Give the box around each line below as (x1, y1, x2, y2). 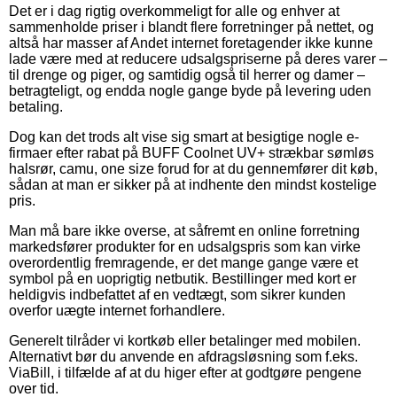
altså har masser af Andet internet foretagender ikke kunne (9, 35, 373, 51)
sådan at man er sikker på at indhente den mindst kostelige (9, 176, 377, 192)
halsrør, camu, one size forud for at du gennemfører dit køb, (9, 160, 378, 176)
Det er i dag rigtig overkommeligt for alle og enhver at (9, 3, 339, 19)
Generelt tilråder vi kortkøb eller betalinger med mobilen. (9, 332, 361, 348)
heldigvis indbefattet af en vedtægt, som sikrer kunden (9, 286, 346, 302)
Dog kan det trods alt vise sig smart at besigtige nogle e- (9, 128, 359, 144)
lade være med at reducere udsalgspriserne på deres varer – (9, 51, 387, 66)
